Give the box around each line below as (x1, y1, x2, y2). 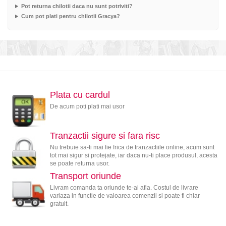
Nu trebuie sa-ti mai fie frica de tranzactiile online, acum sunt (49, 143, 214, 151)
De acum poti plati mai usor (49, 103, 125, 110)
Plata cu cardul (49, 90, 110, 100)
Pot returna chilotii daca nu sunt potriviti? (21, 3, 133, 10)
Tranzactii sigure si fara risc (49, 130, 160, 141)
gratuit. (49, 200, 69, 208)
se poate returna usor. (49, 159, 109, 167)
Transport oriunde (49, 171, 121, 182)
